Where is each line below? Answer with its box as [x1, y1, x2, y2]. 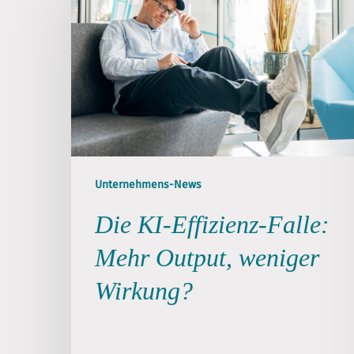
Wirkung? [95, 276, 193, 305]
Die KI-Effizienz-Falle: [95, 209, 330, 239]
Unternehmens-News [95, 177, 201, 191]
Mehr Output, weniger [95, 243, 319, 272]
